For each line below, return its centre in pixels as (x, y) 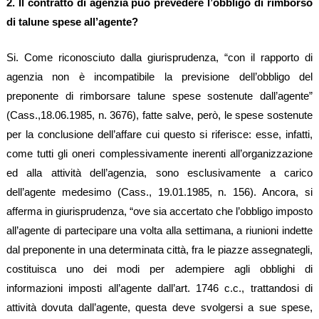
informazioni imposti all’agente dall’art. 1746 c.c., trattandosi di (159, 288)
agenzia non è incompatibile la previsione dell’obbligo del (159, 76)
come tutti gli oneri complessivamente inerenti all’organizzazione (159, 153)
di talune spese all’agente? (72, 22)
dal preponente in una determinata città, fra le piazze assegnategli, (159, 249)
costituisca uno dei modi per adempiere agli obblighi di (159, 268)
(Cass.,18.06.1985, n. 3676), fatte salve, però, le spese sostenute (159, 115)
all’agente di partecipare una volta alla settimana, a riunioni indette (159, 230)
